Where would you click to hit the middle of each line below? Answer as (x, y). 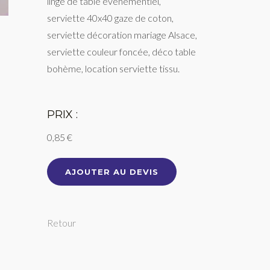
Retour (62, 223)
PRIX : (63, 115)
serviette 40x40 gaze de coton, (111, 18)
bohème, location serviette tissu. (114, 68)
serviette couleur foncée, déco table (122, 52)
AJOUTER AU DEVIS (112, 172)
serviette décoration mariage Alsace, (122, 35)
